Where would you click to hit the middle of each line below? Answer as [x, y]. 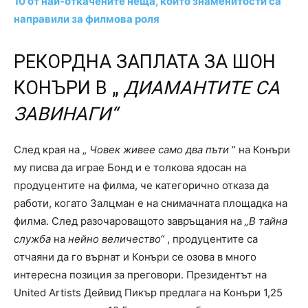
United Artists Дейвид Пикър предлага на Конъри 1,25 [148, 293]
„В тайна [266, 221]
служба [32, 239]
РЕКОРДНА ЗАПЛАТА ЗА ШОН [145, 62]
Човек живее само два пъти [159, 150]
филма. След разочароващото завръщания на [129, 221]
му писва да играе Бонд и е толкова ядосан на [130, 168]
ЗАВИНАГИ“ [66, 114]
